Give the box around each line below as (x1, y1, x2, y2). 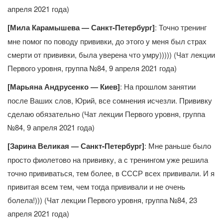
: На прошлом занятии (120, 81, 196, 92)
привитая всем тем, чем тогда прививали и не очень (7, 181, 185, 192)
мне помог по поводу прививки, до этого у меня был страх (7, 36, 207, 47)
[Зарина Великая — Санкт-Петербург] (7, 140, 144, 152)
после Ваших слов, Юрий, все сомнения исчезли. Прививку (7, 95, 212, 106)
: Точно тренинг (155, 22, 207, 33)
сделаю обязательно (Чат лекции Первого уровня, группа (7, 109, 205, 119)
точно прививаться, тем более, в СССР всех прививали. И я (7, 168, 215, 179)
